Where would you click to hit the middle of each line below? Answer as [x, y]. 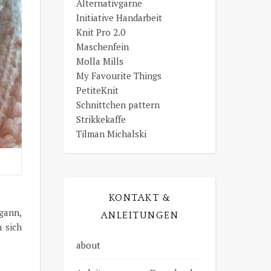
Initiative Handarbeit [119, 18]
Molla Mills [100, 61]
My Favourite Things [119, 76]
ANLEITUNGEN [140, 215]
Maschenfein [103, 47]
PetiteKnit [97, 90]
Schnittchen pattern [118, 105]
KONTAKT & [140, 198]
